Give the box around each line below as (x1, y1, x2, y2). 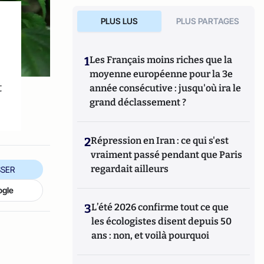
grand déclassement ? (90, 97, 187, 108)
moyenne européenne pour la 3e (90, 68, 233, 80)
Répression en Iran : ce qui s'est (91, 135, 229, 146)
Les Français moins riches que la (90, 54, 233, 65)
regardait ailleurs (91, 163, 169, 174)
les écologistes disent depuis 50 (91, 216, 232, 227)
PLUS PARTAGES (176, 16, 240, 26)
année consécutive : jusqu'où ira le (90, 82, 242, 94)
